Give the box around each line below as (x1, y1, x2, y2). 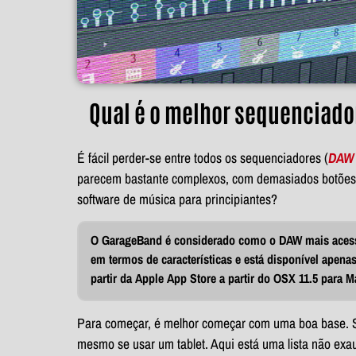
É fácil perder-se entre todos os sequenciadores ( (77, 149, 328, 168)
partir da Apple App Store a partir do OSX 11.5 (91, 269, 321, 288)
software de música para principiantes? (77, 190, 277, 209)
